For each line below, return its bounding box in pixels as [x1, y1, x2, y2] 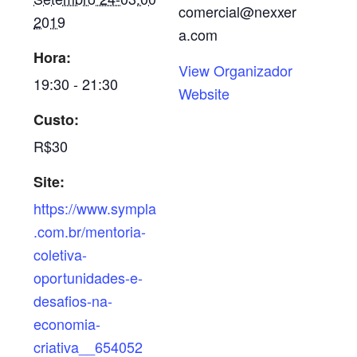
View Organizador [178, 60, 292, 80]
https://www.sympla [33, 198, 157, 218]
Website [178, 83, 229, 104]
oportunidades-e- [33, 267, 143, 288]
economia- [33, 313, 101, 334]
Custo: [33, 109, 80, 130]
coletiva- [33, 244, 88, 265]
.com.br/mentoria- [33, 221, 147, 241]
